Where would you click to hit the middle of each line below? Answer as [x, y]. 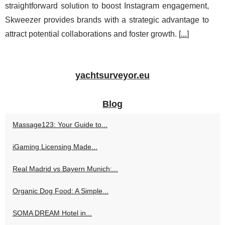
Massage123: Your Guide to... [60, 125]
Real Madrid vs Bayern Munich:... [65, 169]
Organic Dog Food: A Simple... [61, 191]
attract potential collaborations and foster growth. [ [93, 34]
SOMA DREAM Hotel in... [52, 213]
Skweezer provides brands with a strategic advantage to [107, 20]
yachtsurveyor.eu [113, 76]
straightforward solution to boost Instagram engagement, [107, 6]
